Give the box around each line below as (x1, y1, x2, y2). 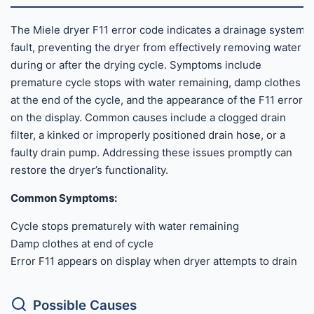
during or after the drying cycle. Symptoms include (11, 57, 261, 71)
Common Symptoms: (11, 191, 117, 205)
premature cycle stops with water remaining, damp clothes (11, 75, 301, 89)
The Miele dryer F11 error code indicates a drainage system (11, 22, 305, 36)
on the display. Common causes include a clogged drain (11, 110, 286, 124)
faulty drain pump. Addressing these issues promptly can (11, 145, 292, 159)
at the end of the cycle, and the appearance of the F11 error (11, 93, 303, 107)
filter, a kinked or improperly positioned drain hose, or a (11, 128, 285, 142)
